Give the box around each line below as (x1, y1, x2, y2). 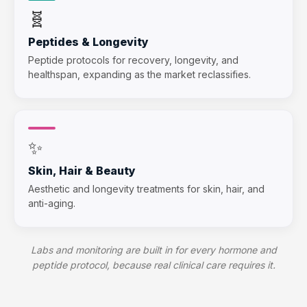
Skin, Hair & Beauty (28, 163, 136, 177)
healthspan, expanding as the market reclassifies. (28, 68, 251, 80)
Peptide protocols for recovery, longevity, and (28, 53, 238, 66)
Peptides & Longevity (28, 34, 149, 49)
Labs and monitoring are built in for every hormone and (30, 243, 277, 256)
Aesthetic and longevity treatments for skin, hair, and (28, 182, 265, 195)
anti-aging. (28, 197, 75, 209)
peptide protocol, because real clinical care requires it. (32, 258, 275, 271)
